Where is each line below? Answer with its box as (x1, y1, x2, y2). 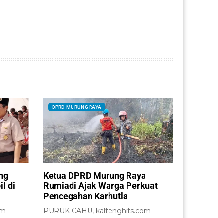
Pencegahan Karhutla (43, 190, 128, 201)
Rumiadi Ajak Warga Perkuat (43, 180, 158, 191)
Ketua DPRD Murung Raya (43, 170, 146, 181)
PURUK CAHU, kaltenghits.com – (43, 206, 156, 215)
